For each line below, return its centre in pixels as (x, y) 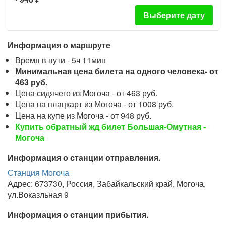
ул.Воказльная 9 (38, 194)
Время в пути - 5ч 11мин (61, 60)
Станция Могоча (38, 172)
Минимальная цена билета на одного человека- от (117, 71)
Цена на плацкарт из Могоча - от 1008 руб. (94, 104)
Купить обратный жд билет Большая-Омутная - (110, 126)
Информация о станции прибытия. (78, 215)
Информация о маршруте (59, 45)
